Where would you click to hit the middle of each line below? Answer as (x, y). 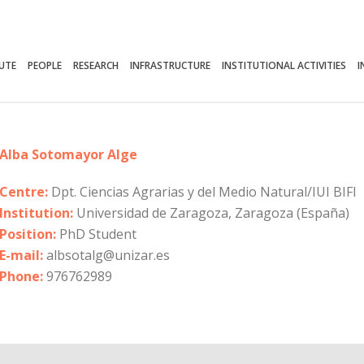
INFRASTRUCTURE (171, 66)
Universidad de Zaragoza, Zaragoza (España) (211, 213)
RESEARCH (96, 66)
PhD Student (96, 234)
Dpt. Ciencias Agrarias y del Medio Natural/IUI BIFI (204, 192)
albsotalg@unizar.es (106, 255)
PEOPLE (45, 66)
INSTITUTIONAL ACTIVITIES (284, 66)
